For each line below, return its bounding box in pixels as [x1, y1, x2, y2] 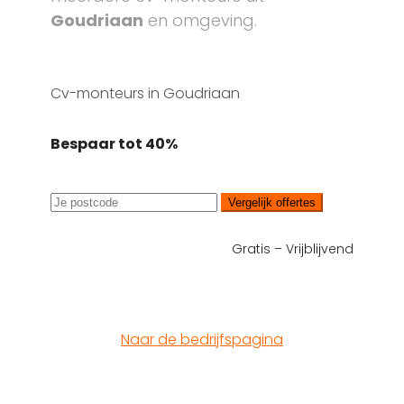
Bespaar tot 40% [50, 133, 178, 154]
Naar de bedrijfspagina [121, 329, 283, 350]
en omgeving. [143, 9, 257, 32]
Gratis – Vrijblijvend [232, 240, 353, 258]
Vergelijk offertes [228, 196, 316, 209]
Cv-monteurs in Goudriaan [50, 83, 240, 104]
